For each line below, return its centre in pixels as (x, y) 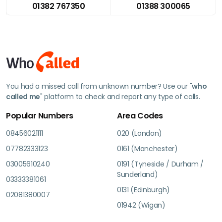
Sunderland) (138, 174)
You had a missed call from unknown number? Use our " (99, 86)
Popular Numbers (40, 115)
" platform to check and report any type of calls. (120, 96)
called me (23, 96)
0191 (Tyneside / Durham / (160, 164)
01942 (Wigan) (141, 205)
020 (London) (140, 133)
